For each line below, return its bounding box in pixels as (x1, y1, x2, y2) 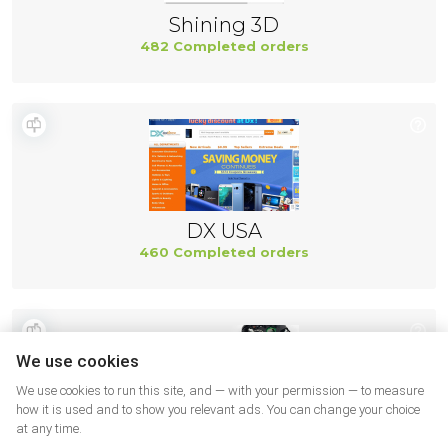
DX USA (186, 219, 262, 243)
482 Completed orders (139, 38, 309, 54)
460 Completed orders (139, 244, 309, 260)
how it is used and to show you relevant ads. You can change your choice (16, 402, 420, 417)
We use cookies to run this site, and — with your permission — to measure (16, 383, 424, 398)
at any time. (16, 421, 82, 436)
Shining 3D (169, 13, 279, 37)
